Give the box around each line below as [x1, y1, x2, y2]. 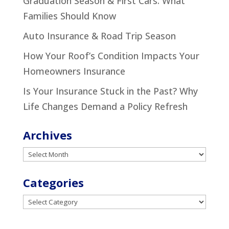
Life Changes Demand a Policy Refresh [22, 100, 188, 113]
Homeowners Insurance [22, 65, 125, 78]
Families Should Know [22, 10, 116, 22]
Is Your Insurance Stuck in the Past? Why [22, 85, 198, 98]
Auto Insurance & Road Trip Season [22, 30, 176, 42]
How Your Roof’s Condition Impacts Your [22, 50, 199, 62]
